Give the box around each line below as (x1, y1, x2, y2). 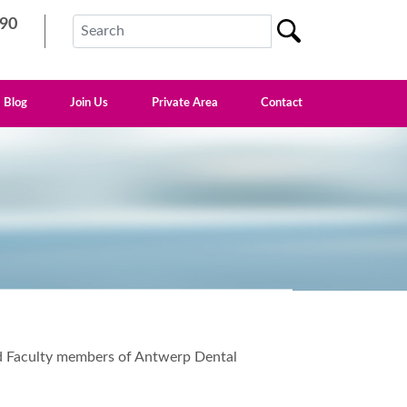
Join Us (70, 97, 109, 110)
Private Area (151, 97, 218, 110)
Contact (261, 97, 303, 110)
